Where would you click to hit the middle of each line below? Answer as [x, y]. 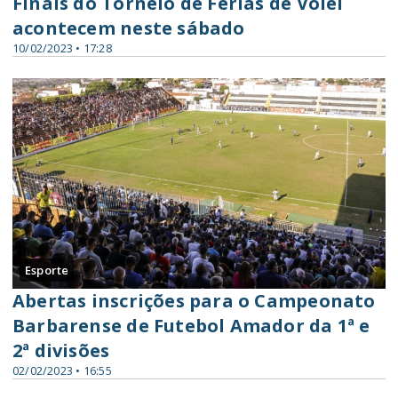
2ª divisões [61, 350]
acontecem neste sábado [129, 28]
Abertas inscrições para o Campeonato [194, 300]
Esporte [47, 270]
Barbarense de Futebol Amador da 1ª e [191, 325]
